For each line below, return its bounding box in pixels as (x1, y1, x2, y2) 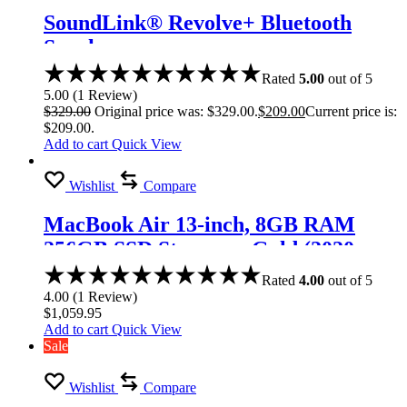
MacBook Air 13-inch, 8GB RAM (44, 212, 355, 236)
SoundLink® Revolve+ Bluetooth (44, 10, 352, 35)
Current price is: (305, 103, 397, 119)
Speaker (44, 35, 120, 59)
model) (44, 261, 108, 285)
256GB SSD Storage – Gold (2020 (44, 236, 354, 261)
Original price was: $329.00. (94, 103, 258, 119)
